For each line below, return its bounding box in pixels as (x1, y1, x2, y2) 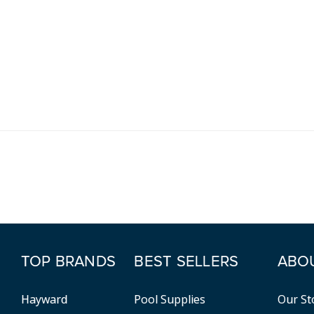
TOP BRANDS (20, 254, 116, 270)
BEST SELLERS (134, 254, 239, 270)
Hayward (20, 292, 67, 307)
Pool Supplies (134, 292, 206, 307)
